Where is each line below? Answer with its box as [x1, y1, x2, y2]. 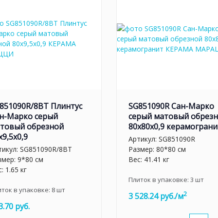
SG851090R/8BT [20, 144, 72, 154]
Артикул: [128, 134, 159, 144]
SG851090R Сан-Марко [128, 101, 214, 111]
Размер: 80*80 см [128, 144, 186, 154]
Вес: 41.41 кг [128, 154, 169, 164]
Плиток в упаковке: [128, 175, 190, 184]
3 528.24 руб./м [128, 190, 183, 201]
